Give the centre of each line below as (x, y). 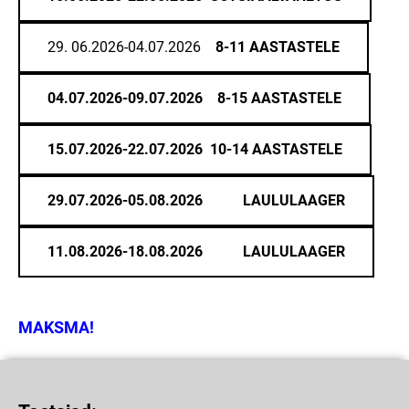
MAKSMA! (56, 327)
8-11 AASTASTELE (278, 47)
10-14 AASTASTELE (276, 149)
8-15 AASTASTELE (279, 98)
